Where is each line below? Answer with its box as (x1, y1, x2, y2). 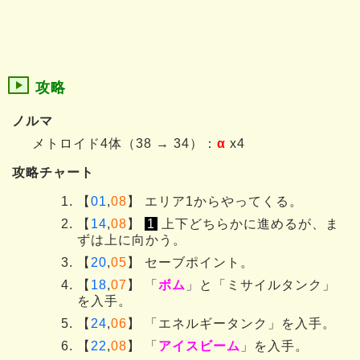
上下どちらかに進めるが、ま (157, 216, 339, 231)
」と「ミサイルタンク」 (186, 277, 336, 292)
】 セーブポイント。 (127, 255, 254, 269)
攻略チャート (12, 165, 94, 179)
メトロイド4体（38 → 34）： (32, 136, 217, 150)
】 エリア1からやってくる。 (127, 194, 303, 208)
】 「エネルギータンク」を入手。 (127, 316, 336, 330)
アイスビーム (158, 338, 240, 353)
